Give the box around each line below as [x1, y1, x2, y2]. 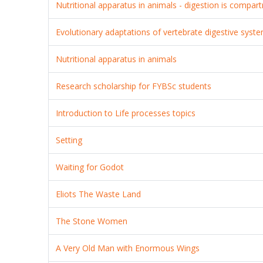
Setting [56, 134, 83, 146]
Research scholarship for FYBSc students [56, 80, 212, 92]
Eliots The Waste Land [56, 188, 141, 200]
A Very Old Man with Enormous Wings [56, 242, 200, 254]
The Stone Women [56, 215, 128, 227]
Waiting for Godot [56, 161, 124, 173]
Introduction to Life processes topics [56, 107, 196, 119]
